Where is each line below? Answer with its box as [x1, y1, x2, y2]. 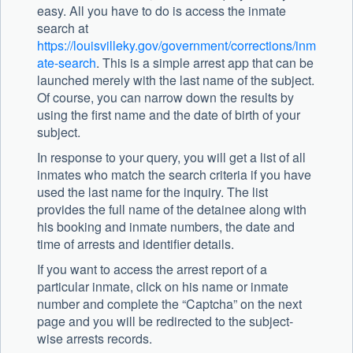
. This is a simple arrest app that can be [96, 54, 314, 72]
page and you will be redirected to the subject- [37, 312, 293, 331]
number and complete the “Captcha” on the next [37, 295, 302, 314]
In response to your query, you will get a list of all [37, 148, 306, 167]
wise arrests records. [37, 329, 152, 348]
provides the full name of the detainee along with [37, 200, 307, 219]
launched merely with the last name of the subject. [37, 71, 314, 90]
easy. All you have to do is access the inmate [37, 2, 286, 20]
